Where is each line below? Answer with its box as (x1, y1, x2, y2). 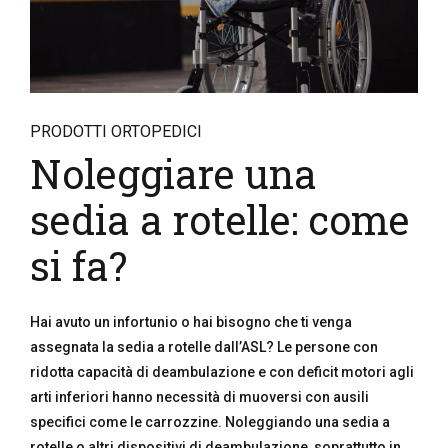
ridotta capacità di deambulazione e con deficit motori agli (30, 364, 414, 380)
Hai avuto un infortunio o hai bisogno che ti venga (30, 314, 352, 330)
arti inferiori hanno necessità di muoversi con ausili (30, 389, 369, 405)
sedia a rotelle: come (30, 193, 409, 246)
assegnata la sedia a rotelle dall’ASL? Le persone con (30, 339, 378, 355)
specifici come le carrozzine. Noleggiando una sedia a (30, 414, 390, 430)
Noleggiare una (30, 147, 317, 200)
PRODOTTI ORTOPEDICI (30, 122, 202, 141)
